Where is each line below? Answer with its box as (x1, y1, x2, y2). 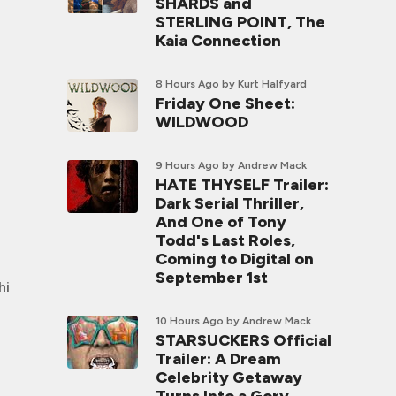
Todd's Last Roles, (156, 231, 295, 250)
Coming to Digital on (156, 249, 314, 269)
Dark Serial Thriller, (156, 194, 304, 213)
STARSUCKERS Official (156, 331, 331, 350)
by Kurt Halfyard (222, 78, 307, 90)
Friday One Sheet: (156, 94, 295, 113)
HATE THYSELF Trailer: (156, 175, 329, 194)
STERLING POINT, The (156, 12, 325, 32)
